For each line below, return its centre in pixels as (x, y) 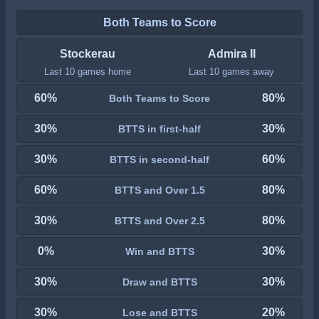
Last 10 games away (232, 72)
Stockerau (87, 54)
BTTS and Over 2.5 (159, 220)
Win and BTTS (159, 251)
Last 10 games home (87, 72)
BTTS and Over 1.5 (159, 190)
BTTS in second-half (159, 159)
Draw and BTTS (159, 282)
